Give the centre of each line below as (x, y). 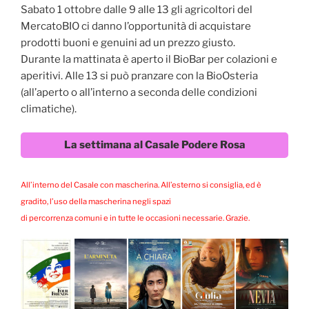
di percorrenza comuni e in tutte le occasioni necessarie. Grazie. (135, 218)
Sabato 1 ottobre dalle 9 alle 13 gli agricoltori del (137, 9)
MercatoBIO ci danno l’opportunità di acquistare (136, 26)
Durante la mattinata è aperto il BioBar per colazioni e (149, 59)
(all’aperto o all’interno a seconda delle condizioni (139, 92)
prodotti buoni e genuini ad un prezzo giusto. (128, 42)
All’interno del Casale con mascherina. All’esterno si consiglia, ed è (141, 185)
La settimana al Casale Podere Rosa (154, 145)
